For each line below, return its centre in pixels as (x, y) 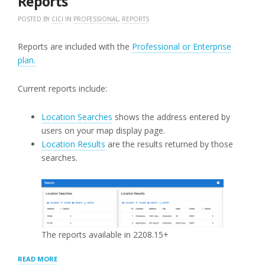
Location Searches (77, 117)
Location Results (73, 144)
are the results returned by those (169, 144)
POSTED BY (35, 19)
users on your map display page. (103, 131)
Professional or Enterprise (182, 47)
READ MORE (38, 258)
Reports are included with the (75, 47)
